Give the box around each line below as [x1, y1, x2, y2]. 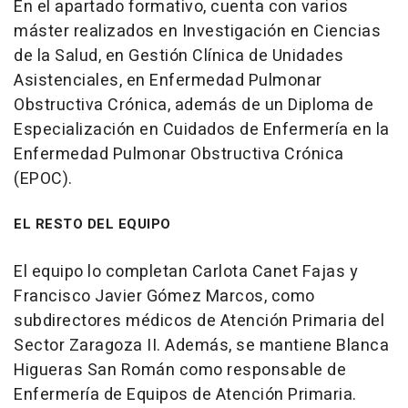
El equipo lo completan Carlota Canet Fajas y [14, 260, 358, 285]
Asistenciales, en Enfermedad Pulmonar [14, 68, 322, 94]
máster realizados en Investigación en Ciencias [14, 19, 381, 45]
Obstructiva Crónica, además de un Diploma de [14, 93, 373, 118]
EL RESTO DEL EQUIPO [14, 214, 171, 235]
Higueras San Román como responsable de [14, 358, 346, 383]
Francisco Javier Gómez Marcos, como [14, 284, 315, 310]
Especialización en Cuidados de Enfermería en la [14, 117, 390, 143]
